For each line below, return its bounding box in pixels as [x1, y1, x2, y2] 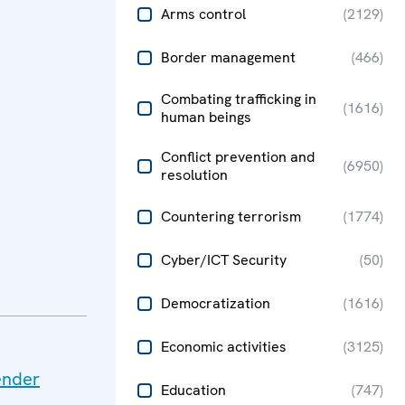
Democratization [161, 294, 270, 313]
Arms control [161, 5, 246, 24]
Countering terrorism [161, 207, 301, 226]
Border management [161, 48, 296, 67]
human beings [161, 108, 251, 127]
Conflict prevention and [161, 147, 315, 166]
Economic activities [161, 337, 287, 356]
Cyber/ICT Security [161, 250, 287, 269]
